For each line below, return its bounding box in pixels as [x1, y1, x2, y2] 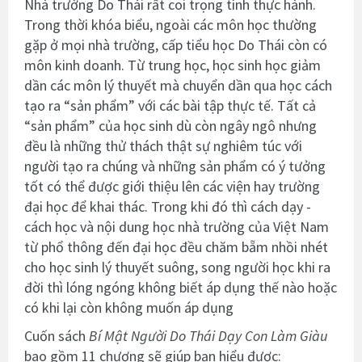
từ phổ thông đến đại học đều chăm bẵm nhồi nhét [24, 237, 328, 256]
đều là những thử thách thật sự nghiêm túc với [24, 136, 302, 155]
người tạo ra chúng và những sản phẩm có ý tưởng [24, 156, 326, 175]
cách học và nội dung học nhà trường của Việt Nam [24, 217, 329, 236]
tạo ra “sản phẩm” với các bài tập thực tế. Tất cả [24, 95, 316, 115]
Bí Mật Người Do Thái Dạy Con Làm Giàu [89, 326, 328, 345]
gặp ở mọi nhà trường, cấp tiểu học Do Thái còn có [24, 35, 327, 54]
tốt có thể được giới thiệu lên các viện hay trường [24, 176, 320, 196]
